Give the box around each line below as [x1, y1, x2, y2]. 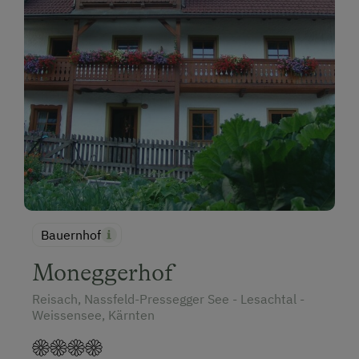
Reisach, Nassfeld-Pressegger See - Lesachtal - [32, 291, 305, 308]
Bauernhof [41, 227, 101, 244]
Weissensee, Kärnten [32, 307, 155, 324]
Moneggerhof [32, 259, 174, 287]
